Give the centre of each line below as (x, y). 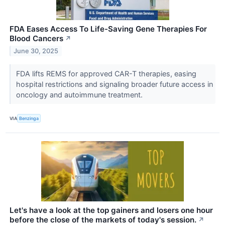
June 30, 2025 (36, 51)
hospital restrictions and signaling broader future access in (114, 84)
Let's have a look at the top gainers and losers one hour (111, 210)
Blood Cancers (36, 39)
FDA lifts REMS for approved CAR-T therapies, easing (106, 74)
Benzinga (29, 118)
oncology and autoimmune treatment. (80, 95)
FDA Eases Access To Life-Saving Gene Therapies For (108, 29)
